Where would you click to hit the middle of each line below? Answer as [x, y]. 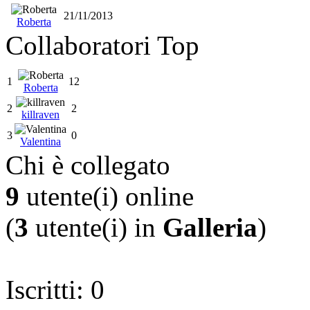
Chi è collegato [88, 165]
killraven [40, 114]
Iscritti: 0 [55, 289]
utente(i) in [95, 227]
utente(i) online [107, 196]
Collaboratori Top [102, 45]
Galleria [210, 227]
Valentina [40, 141]
